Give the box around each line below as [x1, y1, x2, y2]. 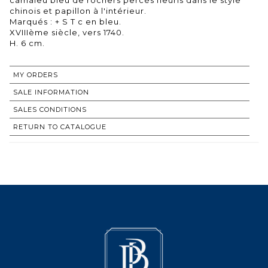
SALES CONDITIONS [13, 105, 87, 114]
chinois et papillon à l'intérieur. [10, 5, 147, 16]
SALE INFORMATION [13, 87, 89, 96]
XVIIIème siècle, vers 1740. [10, 27, 124, 37]
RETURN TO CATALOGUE [13, 122, 106, 131]
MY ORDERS [13, 70, 58, 79]
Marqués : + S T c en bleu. [10, 16, 121, 26]
